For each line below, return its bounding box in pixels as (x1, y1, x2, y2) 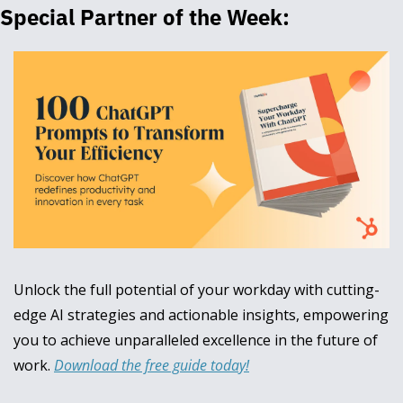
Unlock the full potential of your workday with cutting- (13, 279, 380, 300)
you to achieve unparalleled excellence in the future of (13, 329, 378, 350)
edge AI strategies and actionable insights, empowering (13, 304, 389, 325)
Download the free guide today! (54, 354, 249, 375)
